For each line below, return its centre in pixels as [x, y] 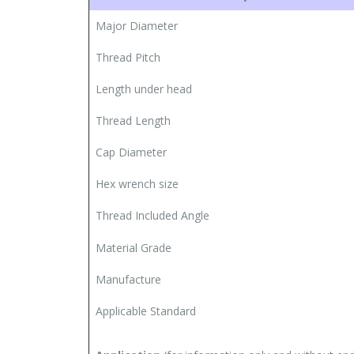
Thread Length [133, 120]
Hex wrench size [137, 183]
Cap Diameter [131, 152]
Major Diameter [137, 25]
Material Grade [134, 247]
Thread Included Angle [153, 215]
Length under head [144, 88]
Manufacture [128, 279]
